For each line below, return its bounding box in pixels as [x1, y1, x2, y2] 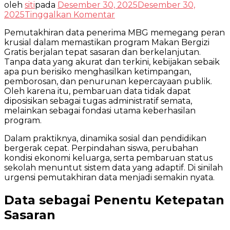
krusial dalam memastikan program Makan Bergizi [4, 37, 209, 47]
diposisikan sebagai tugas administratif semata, [4, 95, 192, 106]
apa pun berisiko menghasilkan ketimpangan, [4, 66, 191, 76]
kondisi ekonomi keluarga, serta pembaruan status [4, 152, 213, 163]
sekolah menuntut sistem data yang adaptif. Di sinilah [4, 162, 223, 172]
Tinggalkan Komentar [25, 9, 115, 20]
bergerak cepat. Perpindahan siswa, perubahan [4, 143, 198, 153]
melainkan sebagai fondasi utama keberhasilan [4, 105, 196, 116]
